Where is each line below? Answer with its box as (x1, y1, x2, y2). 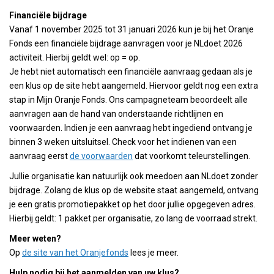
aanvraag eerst (9, 151, 70, 161)
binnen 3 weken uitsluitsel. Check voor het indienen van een (9, 137, 237, 147)
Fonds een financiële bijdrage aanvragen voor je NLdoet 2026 (9, 39, 243, 48)
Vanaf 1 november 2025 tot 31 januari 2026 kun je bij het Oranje (9, 24, 254, 34)
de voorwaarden (70, 151, 133, 161)
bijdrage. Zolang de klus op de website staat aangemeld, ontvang (9, 185, 259, 195)
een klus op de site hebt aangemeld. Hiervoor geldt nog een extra (9, 81, 258, 91)
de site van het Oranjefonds (22, 248, 128, 257)
